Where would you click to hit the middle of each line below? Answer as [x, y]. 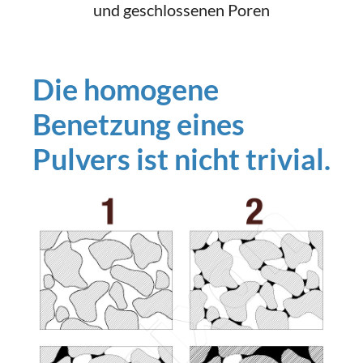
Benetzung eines [139, 124]
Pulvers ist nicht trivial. [181, 159]
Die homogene [126, 89]
